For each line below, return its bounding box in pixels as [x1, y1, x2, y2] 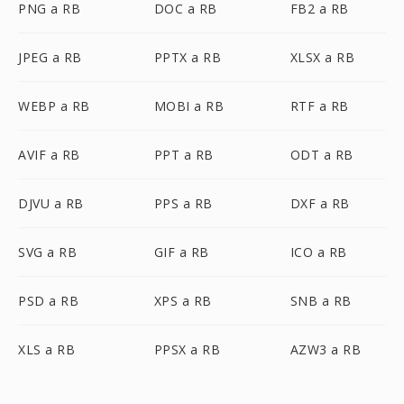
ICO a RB [289, 243, 347, 261]
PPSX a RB [153, 341, 221, 358]
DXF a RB [289, 195, 350, 212]
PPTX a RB [153, 49, 222, 66]
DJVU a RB [18, 195, 84, 212]
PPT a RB [153, 146, 214, 163]
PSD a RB [18, 292, 78, 309]
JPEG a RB [18, 49, 82, 66]
